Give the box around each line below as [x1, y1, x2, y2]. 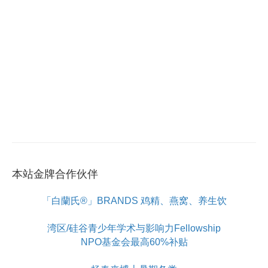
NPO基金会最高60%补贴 [80, 237, 188, 248]
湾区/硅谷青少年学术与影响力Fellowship [47, 223, 221, 234]
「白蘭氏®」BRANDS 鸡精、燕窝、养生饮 [41, 196, 227, 206]
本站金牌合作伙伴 [12, 168, 98, 181]
